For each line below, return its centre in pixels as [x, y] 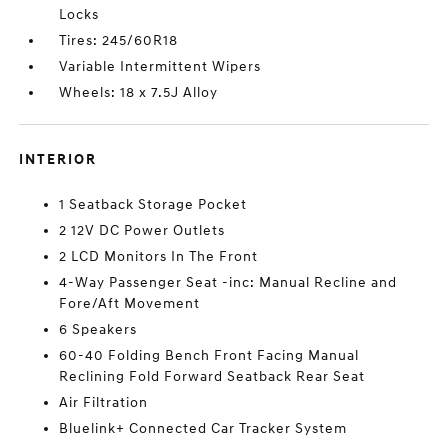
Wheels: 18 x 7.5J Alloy [139, 92]
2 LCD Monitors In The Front [159, 256]
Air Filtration [104, 402]
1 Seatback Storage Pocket [153, 204]
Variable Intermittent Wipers [160, 66]
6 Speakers [98, 329]
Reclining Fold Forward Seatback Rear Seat [212, 376]
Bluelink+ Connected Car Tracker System [203, 428]
